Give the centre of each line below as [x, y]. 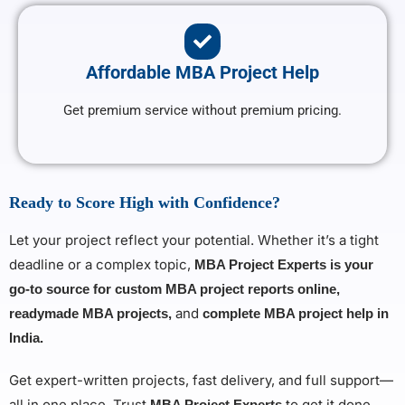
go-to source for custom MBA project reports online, [174, 289]
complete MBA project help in [294, 314]
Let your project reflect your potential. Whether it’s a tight [194, 240]
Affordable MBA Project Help [202, 73]
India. [26, 338]
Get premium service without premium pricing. [202, 111]
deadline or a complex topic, [102, 265]
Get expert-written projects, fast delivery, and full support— [201, 381]
